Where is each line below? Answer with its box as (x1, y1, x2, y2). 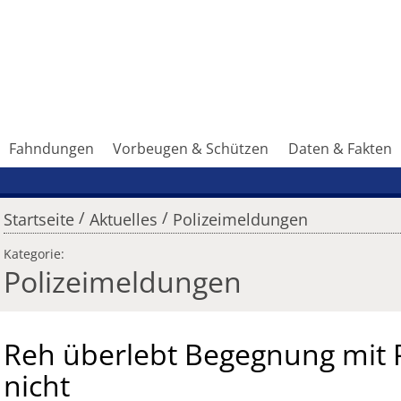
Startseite (4, 209, 74, 231)
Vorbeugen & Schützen (113, 139, 269, 159)
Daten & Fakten (288, 139, 393, 159)
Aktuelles (89, 209, 158, 231)
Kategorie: (4, 245, 64, 263)
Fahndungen (8, 139, 94, 159)
